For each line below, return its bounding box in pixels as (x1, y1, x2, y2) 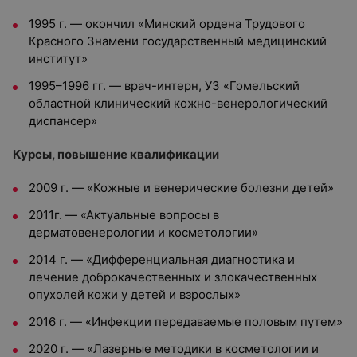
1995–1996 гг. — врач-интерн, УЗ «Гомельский (29, 78, 300, 93)
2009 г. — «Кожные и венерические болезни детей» (29, 180, 334, 195)
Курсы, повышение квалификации (13, 147, 219, 162)
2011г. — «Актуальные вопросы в (29, 207, 219, 222)
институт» (29, 51, 88, 66)
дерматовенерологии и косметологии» (29, 225, 258, 240)
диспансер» (29, 113, 97, 128)
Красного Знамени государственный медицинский (29, 33, 327, 49)
